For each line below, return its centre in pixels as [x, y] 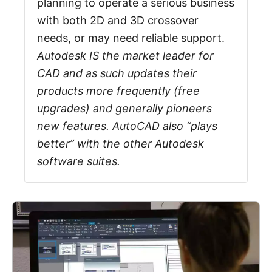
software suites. [80, 161]
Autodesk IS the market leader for [125, 56]
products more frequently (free [118, 91]
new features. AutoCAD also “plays [127, 126]
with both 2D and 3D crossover [118, 20]
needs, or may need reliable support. [131, 38]
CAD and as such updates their [117, 73]
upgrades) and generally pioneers [124, 108]
